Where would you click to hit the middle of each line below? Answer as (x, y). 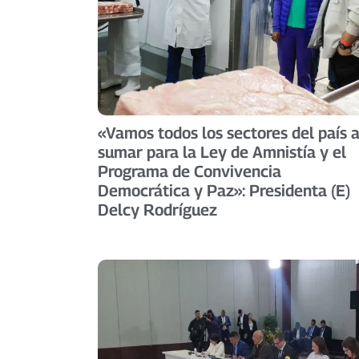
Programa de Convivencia (190, 171)
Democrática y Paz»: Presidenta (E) (224, 190)
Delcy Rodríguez (157, 210)
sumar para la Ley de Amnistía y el (222, 152)
